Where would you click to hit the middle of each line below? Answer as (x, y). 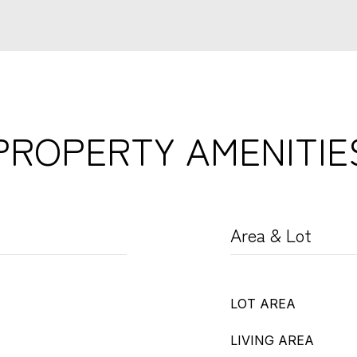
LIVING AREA (272, 340)
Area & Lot (271, 234)
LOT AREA (263, 304)
